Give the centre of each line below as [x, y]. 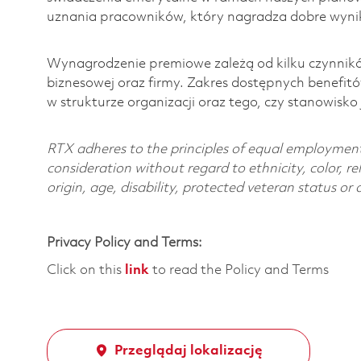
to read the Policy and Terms [239, 270]
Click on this [86, 270]
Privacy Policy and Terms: [124, 243]
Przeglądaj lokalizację [188, 351]
